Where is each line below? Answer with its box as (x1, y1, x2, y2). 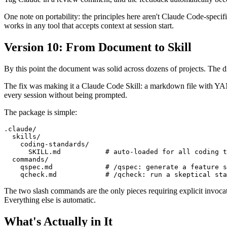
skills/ (4, 132, 41, 140)
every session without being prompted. (4, 90, 127, 99)
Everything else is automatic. (4, 195, 96, 204)
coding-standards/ (4, 140, 89, 148)
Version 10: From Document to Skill (4, 40, 192, 54)
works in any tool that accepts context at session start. (4, 21, 174, 30)
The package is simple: (4, 107, 77, 117)
